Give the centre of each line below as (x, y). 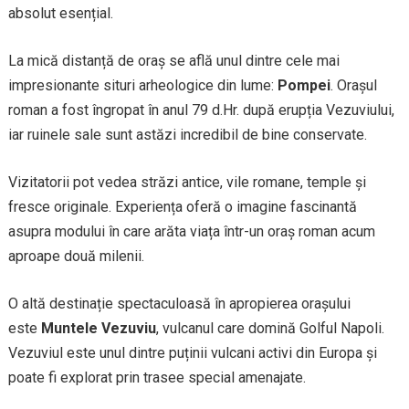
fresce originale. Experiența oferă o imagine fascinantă (182, 207)
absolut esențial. (60, 13)
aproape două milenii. (76, 256)
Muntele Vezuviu (98, 328)
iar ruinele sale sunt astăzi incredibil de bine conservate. (187, 135)
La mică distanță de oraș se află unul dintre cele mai (173, 61)
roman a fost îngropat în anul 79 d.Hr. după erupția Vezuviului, (201, 110)
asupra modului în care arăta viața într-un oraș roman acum (191, 231)
